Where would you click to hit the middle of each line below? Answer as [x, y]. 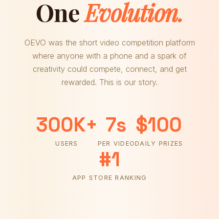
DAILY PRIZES [159, 143]
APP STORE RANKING [109, 178]
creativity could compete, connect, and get [109, 69]
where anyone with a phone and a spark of [109, 55]
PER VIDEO [116, 143]
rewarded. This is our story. [109, 82]
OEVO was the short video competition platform [109, 42]
